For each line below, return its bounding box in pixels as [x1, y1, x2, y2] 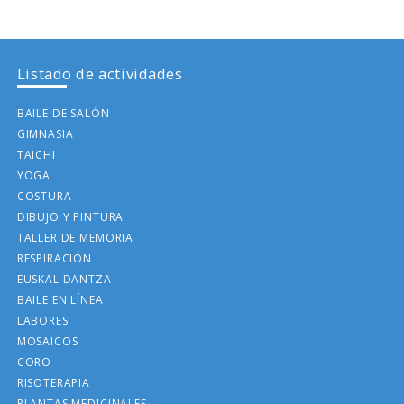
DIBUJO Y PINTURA [16, 209, 124, 225]
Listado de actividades [16, 62, 183, 84]
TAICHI [16, 147, 56, 163]
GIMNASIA [16, 126, 74, 142]
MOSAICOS [16, 334, 78, 350]
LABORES [16, 313, 69, 329]
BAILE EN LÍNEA [16, 292, 104, 308]
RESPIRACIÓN [16, 251, 92, 267]
